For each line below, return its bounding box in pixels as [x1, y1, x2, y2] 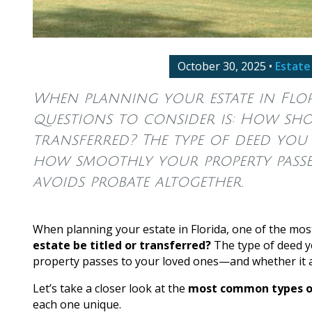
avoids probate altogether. [33, 173, 243, 190]
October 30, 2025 [177, 58, 266, 74]
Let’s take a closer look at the [33, 280, 188, 296]
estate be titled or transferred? [33, 237, 211, 253]
